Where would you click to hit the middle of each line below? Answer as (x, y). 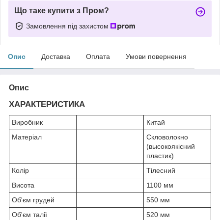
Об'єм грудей (33, 200)
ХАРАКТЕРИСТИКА (47, 104)
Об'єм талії (29, 214)
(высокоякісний (171, 146)
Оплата (98, 56)
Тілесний (161, 170)
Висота (23, 185)
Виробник (27, 122)
